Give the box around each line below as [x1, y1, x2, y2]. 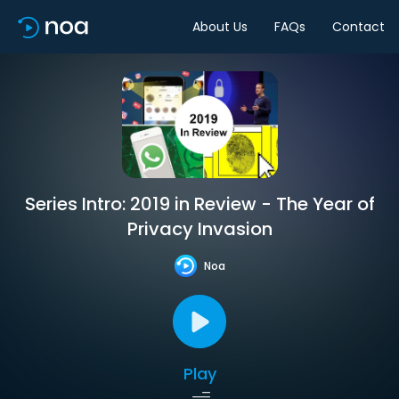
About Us [192, 17, 248, 36]
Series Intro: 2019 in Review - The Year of [24, 191, 375, 216]
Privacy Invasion [126, 216, 273, 241]
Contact [332, 17, 385, 36]
